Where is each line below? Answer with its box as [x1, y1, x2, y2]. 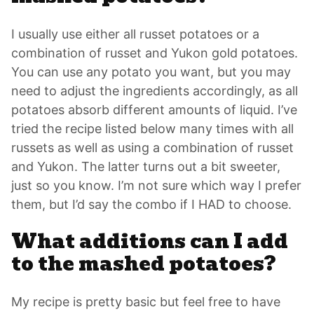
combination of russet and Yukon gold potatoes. [11, 46, 298, 61]
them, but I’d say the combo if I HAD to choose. [11, 197, 292, 212]
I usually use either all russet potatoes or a [11, 27, 259, 42]
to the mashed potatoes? [11, 249, 276, 280]
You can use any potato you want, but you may [11, 64, 291, 80]
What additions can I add [11, 226, 288, 257]
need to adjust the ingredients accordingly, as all [11, 83, 298, 99]
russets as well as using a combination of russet [11, 140, 294, 156]
